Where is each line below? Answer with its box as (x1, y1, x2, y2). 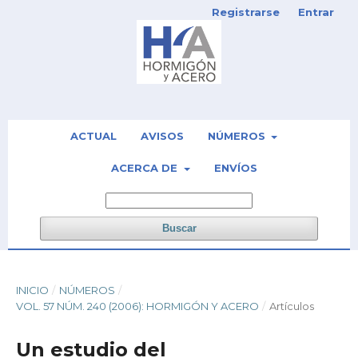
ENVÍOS (213, 161, 257, 174)
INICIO (16, 284, 49, 296)
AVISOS (140, 129, 184, 142)
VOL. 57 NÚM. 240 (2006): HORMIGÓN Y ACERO (16, 300, 259, 312)
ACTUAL (70, 129, 117, 142)
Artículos (268, 300, 314, 312)
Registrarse (212, 6, 280, 18)
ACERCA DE (111, 161, 181, 174)
